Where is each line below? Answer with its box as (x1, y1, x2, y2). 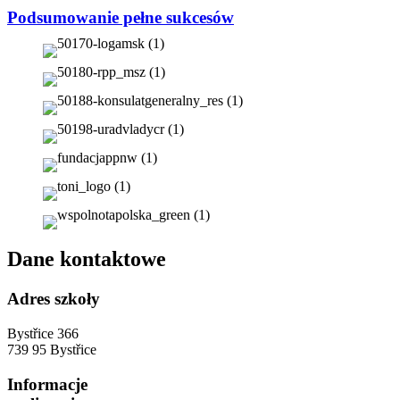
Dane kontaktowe (7, 247, 166, 271)
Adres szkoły (7, 289, 100, 309)
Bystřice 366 (7, 325, 79, 341)
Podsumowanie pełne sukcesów (7, 7, 234, 27)
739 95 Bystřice (7, 341, 96, 357)
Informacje (7, 374, 87, 394)
